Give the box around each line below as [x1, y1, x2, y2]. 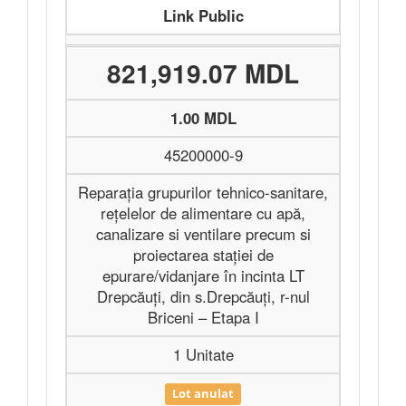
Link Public [162, 5, 244, 26]
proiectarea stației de [132, 244, 274, 266]
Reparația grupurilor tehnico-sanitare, [78, 181, 328, 203]
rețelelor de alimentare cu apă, [101, 202, 305, 224]
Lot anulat [172, 386, 234, 401]
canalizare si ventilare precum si [95, 223, 311, 245]
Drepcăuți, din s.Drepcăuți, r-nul [96, 285, 310, 307]
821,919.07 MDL [107, 54, 299, 92]
